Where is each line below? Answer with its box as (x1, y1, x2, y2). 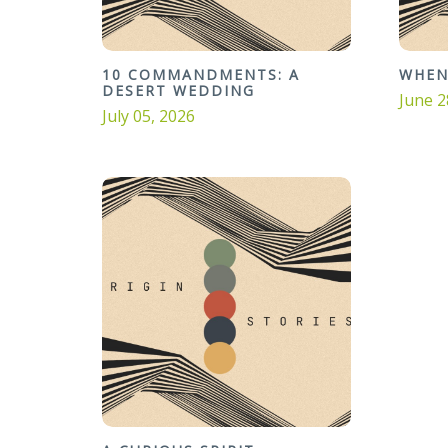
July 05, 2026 (102, 105, 195, 128)
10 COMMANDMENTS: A (102, 65, 300, 85)
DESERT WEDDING (102, 81, 255, 101)
